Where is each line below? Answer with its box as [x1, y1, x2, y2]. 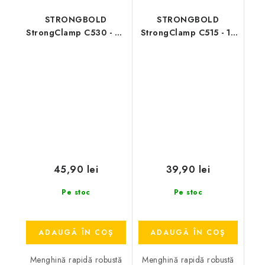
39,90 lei [166, 162, 210, 176]
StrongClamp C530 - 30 [26, 27, 126, 38]
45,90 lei [53, 162, 98, 176]
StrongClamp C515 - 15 [140, 27, 235, 38]
